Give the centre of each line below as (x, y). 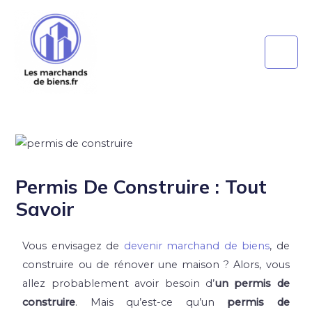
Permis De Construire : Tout (141, 186)
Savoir (45, 209)
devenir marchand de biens (197, 246)
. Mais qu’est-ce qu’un (151, 303)
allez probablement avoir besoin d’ (118, 284)
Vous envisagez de (73, 246)
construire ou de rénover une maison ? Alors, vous (156, 265)
